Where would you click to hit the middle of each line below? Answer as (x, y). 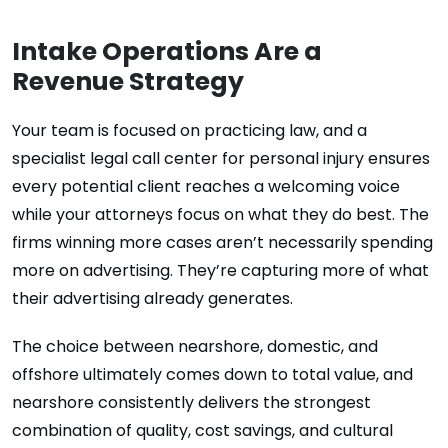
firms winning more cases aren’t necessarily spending (222, 242)
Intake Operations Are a (167, 51)
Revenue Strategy (128, 81)
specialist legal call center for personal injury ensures (221, 158)
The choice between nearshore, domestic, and (195, 346)
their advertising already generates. (152, 298)
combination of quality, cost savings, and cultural (202, 430)
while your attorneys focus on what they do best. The (220, 214)
